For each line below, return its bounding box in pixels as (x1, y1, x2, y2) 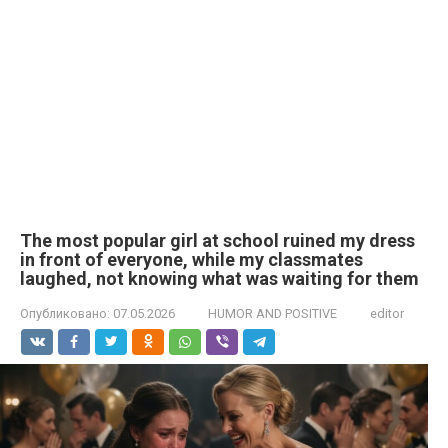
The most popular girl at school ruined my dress (20, 230, 415, 251)
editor (370, 306, 404, 321)
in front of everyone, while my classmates (20, 249, 363, 270)
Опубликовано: (20, 306, 110, 321)
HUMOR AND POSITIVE (208, 306, 337, 321)
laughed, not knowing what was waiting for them (20, 268, 419, 289)
